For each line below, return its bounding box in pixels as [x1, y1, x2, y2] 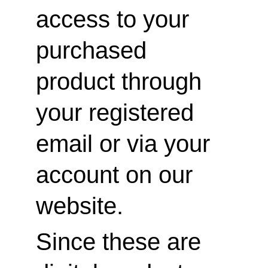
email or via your [36, 130, 217, 157]
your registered [36, 99, 200, 126]
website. [36, 193, 123, 219]
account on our [36, 162, 199, 188]
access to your [36, 6, 196, 32]
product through [36, 68, 208, 95]
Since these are [36, 229, 208, 255]
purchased [36, 37, 153, 63]
